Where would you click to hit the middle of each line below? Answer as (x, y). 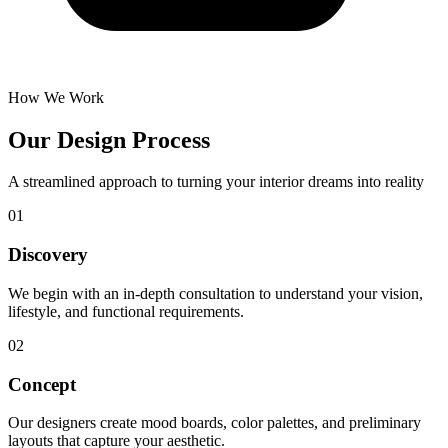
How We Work (56, 97)
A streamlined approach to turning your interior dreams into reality (216, 182)
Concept (42, 384)
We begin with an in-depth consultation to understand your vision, (215, 293)
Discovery (48, 255)
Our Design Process (109, 139)
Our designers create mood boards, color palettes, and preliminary (214, 423)
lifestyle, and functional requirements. (126, 311)
